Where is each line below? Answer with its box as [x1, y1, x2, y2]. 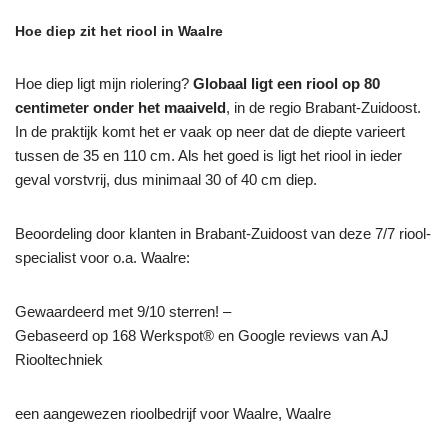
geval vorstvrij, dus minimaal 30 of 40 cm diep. [15, 170, 317, 188]
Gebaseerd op [15, 326, 112, 344]
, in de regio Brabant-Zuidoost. [226, 98, 421, 116]
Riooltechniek [15, 350, 103, 368]
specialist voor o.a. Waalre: [15, 248, 190, 266]
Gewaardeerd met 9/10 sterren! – [15, 302, 231, 320]
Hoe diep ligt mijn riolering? [15, 74, 193, 92]
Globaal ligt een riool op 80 [193, 74, 380, 92]
